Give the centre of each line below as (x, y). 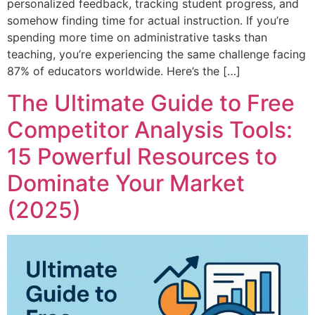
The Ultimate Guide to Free (151, 103)
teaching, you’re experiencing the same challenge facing (156, 54)
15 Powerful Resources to (142, 156)
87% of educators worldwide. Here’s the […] (124, 71)
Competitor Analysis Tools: (150, 129)
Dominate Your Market (126, 183)
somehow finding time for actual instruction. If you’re (148, 21)
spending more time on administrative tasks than (137, 38)
